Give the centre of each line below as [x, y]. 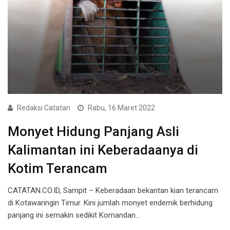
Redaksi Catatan [44, 108]
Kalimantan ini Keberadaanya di [103, 150]
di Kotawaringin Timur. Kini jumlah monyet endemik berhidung [110, 203]
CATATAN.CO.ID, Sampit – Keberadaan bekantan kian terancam [113, 191]
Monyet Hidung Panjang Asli [93, 132]
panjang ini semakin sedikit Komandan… [74, 215]
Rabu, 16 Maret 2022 [121, 108]
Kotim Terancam [59, 169]
